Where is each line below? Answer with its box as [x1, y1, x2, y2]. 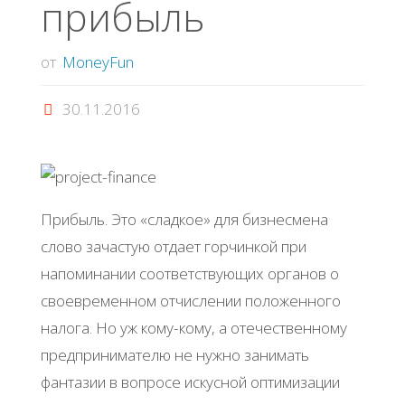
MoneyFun [62, 51, 135, 72]
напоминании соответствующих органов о [40, 262, 339, 284]
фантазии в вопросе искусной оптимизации [40, 371, 340, 392]
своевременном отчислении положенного [40, 289, 341, 311]
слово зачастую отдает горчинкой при [40, 235, 306, 257]
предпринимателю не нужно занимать [40, 344, 309, 365]
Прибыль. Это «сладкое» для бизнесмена [40, 208, 328, 230]
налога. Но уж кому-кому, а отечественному [40, 316, 347, 338]
